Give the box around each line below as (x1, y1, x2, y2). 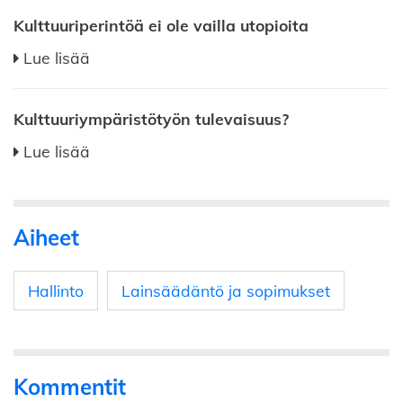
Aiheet (13, 223, 79, 251)
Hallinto (28, 280, 84, 300)
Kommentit (13, 372, 126, 400)
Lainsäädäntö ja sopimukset (121, 280, 330, 300)
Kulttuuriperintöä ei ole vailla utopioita (13, 14, 309, 35)
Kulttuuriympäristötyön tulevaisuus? (13, 108, 289, 129)
